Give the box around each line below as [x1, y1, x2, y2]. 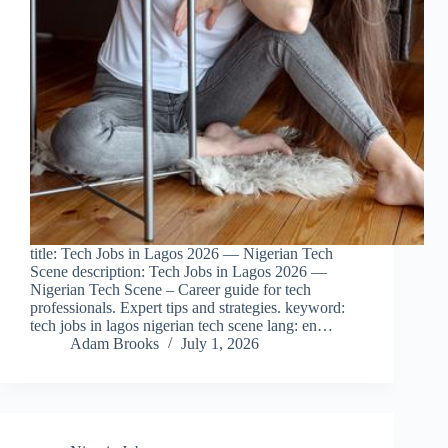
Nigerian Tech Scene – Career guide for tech [30, 281, 311, 299]
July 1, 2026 [181, 335, 259, 353]
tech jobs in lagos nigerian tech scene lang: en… [30, 317, 333, 335]
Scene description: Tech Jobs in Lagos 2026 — [30, 263, 327, 281]
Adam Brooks [70, 335, 159, 353]
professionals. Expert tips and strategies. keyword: [30, 299, 345, 317]
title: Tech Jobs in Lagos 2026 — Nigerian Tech [30, 245, 333, 263]
